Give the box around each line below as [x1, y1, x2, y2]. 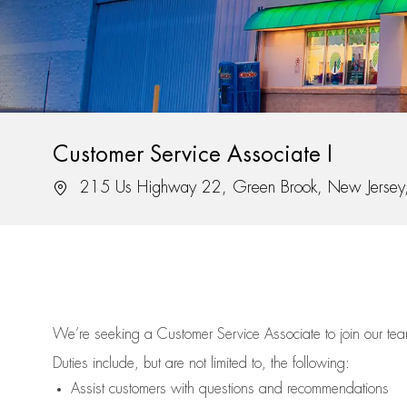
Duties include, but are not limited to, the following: [53, 356, 350, 372]
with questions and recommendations [166, 382, 389, 397]
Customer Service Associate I [53, 144, 333, 166]
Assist [71, 382, 104, 397]
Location [52, 178, 102, 195]
